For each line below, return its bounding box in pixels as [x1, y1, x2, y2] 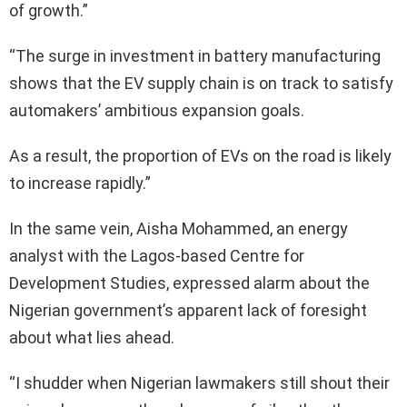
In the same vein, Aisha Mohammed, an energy [9, 218, 348, 238]
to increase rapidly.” [9, 173, 151, 193]
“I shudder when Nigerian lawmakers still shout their [9, 372, 390, 392]
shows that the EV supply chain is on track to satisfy [9, 73, 393, 93]
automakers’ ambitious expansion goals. [9, 100, 304, 120]
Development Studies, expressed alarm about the [9, 273, 370, 293]
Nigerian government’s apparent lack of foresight [9, 300, 367, 320]
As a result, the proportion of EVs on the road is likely [9, 145, 392, 165]
